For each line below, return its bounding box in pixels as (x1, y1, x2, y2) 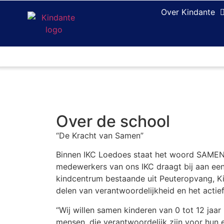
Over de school (56, 111, 170, 131)
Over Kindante (161, 7, 215, 17)
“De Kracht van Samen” (56, 130, 143, 140)
